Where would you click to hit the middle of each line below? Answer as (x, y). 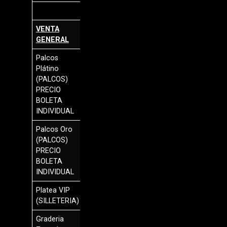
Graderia (50, 219)
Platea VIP (53, 191)
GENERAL (53, 40)
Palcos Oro (54, 130)
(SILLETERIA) (58, 201)
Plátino (48, 69)
